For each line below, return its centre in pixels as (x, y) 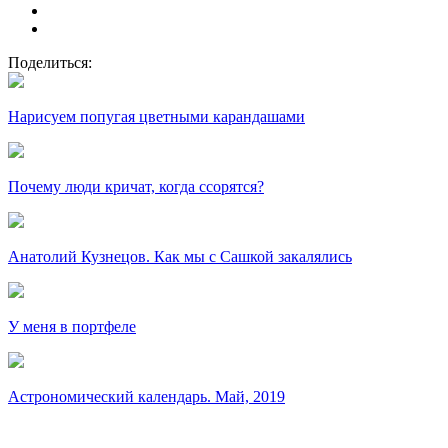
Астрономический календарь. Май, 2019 (146, 396)
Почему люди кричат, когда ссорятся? (136, 186)
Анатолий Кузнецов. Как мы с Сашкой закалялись (180, 256)
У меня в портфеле (72, 326)
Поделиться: (50, 62)
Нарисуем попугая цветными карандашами (156, 116)
